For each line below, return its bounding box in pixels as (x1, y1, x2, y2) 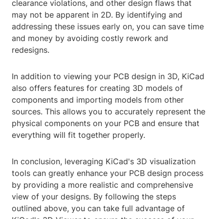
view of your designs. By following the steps (12, 192, 176, 202)
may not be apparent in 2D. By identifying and (12, 10, 182, 20)
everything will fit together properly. (12, 130, 145, 140)
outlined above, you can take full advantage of (12, 203, 185, 214)
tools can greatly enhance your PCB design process (12, 168, 203, 178)
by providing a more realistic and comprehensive (12, 180, 193, 190)
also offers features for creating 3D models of (12, 83, 183, 93)
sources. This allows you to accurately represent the (12, 107, 205, 117)
